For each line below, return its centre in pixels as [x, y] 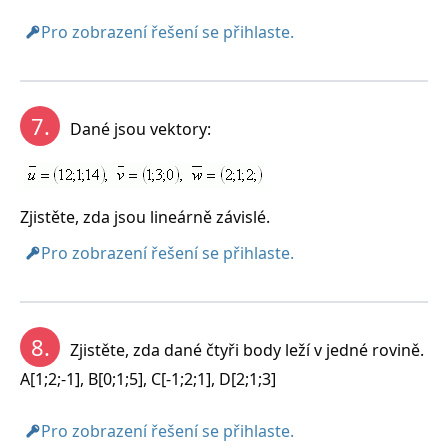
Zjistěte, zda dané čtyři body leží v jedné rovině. [247, 350]
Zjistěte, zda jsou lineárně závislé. [145, 217]
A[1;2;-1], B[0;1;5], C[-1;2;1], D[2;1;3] [148, 379]
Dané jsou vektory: [140, 129]
